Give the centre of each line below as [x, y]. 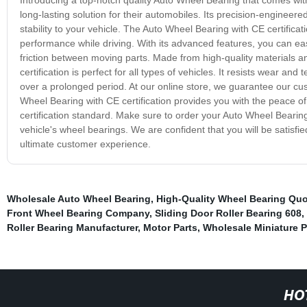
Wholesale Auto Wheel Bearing [78, 198]
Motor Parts [170, 227]
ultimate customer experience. [85, 144]
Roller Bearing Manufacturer [72, 227]
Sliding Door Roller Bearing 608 [228, 213]
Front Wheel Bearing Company [78, 213]
